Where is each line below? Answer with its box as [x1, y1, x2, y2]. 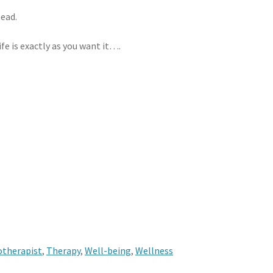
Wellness [135, 244, 174, 257]
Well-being [85, 244, 132, 257]
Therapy [46, 244, 81, 257]
